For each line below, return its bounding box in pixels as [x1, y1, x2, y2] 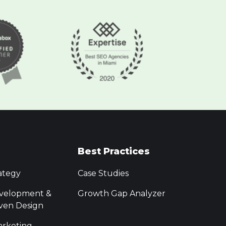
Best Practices [77, 146, 150, 157]
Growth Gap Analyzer [77, 189, 165, 199]
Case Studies [77, 168, 129, 179]
